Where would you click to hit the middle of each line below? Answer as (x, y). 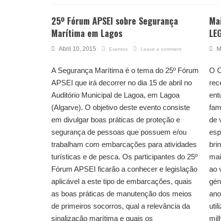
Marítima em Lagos (87, 33)
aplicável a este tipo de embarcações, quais (122, 182)
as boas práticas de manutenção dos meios (122, 194)
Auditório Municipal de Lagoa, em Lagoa (115, 95)
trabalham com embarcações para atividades (124, 145)
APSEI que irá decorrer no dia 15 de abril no (122, 83)
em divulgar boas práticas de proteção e (116, 120)
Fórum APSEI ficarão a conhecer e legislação (124, 169)
